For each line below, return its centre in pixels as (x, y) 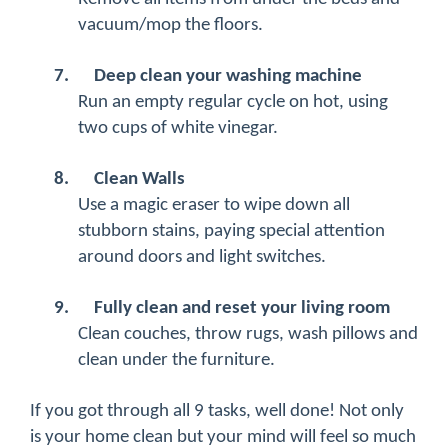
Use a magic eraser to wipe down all (214, 206)
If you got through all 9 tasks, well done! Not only (217, 412)
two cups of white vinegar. (178, 129)
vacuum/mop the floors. (170, 26)
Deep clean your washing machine (228, 77)
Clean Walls (139, 180)
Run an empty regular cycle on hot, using (233, 103)
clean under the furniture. (176, 361)
